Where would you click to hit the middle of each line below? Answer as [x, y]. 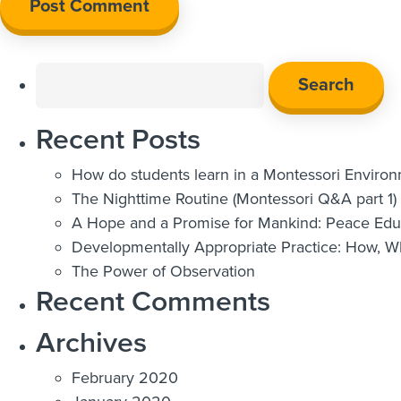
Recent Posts [118, 138]
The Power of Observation [163, 271]
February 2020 [125, 377]
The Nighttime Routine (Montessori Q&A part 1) [234, 198]
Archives [91, 341]
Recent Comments [153, 300]
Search [60, 68]
